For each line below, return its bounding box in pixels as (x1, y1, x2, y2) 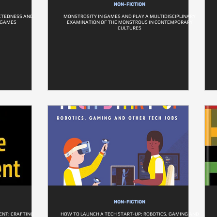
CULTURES (118, 25, 141, 31)
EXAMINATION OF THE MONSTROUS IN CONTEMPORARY (66, 19, 193, 25)
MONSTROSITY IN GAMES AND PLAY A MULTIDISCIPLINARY (63, 14, 196, 19)
